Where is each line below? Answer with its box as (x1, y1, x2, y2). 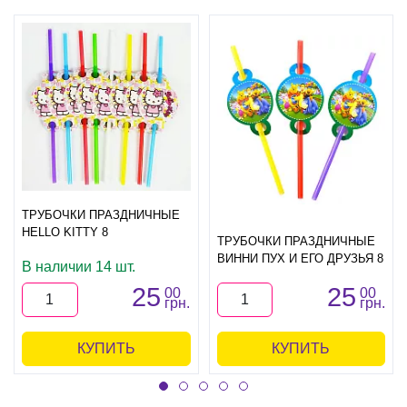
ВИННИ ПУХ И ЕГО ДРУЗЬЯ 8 (216, 252, 383, 266)
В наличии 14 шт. (22, 259, 135, 275)
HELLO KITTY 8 (22, 225, 108, 240)
